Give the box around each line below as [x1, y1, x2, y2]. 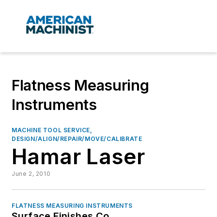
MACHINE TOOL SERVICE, [12, 126, 93, 134]
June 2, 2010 [12, 170, 51, 178]
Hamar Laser [12, 143, 145, 170]
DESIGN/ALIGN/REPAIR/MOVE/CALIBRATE [12, 135, 142, 143]
